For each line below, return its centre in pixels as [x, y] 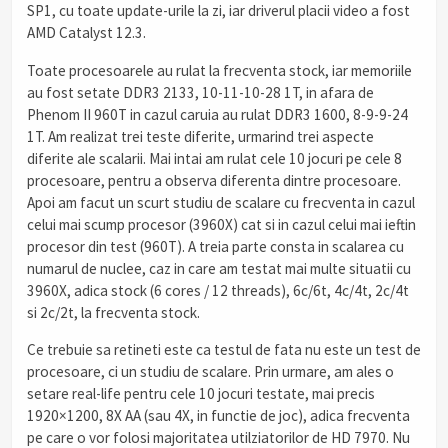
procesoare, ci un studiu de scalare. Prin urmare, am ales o [210, 371]
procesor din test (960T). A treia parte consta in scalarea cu [215, 246]
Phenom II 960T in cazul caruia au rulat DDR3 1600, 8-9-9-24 [217, 114]
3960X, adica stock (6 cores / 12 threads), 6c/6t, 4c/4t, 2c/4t [218, 290]
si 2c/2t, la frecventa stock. [113, 312]
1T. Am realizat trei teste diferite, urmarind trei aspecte [200, 136]
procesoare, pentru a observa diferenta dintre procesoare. [214, 180]
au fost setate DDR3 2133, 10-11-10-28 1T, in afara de [200, 92]
